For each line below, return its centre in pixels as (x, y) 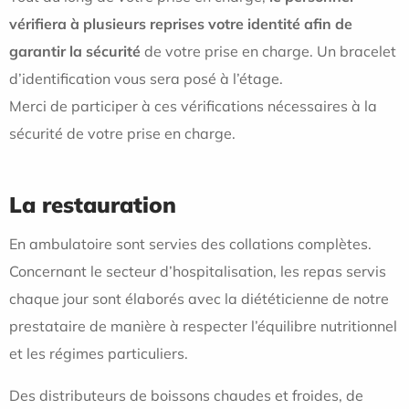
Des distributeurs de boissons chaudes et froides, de (186, 395)
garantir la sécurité (75, 51)
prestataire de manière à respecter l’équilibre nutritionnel (203, 325)
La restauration (93, 204)
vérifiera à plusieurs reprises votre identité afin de (181, 23)
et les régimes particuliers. (99, 353)
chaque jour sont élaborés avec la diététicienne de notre (199, 298)
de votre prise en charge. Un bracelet (268, 51)
